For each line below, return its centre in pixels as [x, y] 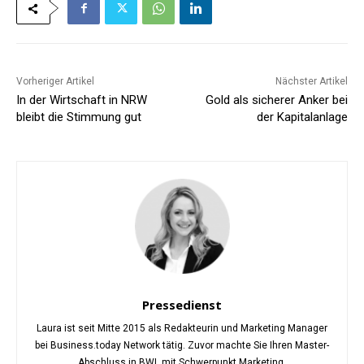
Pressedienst [182, 305]
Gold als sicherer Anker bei [276, 100]
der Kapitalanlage [302, 117]
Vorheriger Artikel [55, 82]
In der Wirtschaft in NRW [82, 100]
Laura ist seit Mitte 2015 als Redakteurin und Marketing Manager [182, 329]
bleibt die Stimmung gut [79, 117]
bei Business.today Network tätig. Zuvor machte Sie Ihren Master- [182, 346]
